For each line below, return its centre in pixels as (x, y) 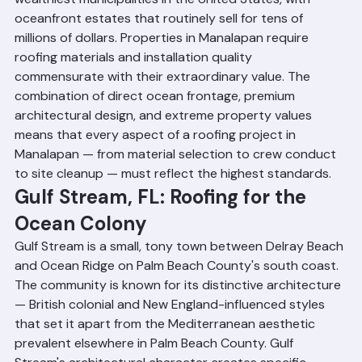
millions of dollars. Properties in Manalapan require (163, 75)
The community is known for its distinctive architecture (179, 322)
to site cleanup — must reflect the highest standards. (173, 210)
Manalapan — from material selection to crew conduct (177, 191)
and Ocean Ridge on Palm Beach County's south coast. (178, 303)
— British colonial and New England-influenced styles (171, 341)
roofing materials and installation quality (135, 94)
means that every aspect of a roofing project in (157, 172)
